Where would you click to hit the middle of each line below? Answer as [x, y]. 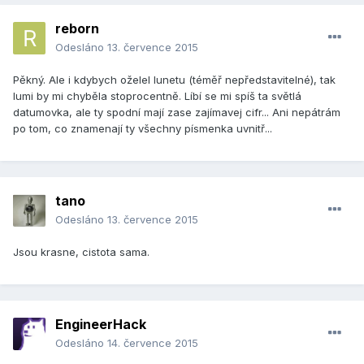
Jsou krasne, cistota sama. [81, 252]
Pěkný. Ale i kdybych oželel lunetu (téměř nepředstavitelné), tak [174, 80]
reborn [77, 29]
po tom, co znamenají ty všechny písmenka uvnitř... [143, 129]
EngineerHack [101, 325]
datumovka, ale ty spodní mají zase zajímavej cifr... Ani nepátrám [177, 113]
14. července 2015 [153, 343]
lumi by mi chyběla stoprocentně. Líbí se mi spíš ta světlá [157, 96]
